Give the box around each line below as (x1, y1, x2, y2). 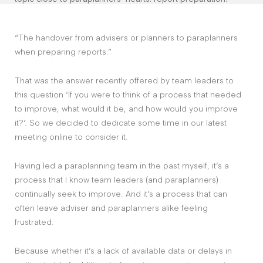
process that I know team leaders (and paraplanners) (15, 174, 218, 185)
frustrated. (15, 217, 54, 227)
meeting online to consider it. (15, 131, 128, 142)
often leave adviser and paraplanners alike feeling (15, 203, 208, 213)
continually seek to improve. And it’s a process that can (15, 188, 227, 199)
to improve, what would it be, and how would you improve (15, 103, 238, 114)
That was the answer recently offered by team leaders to (15, 75, 234, 86)
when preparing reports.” (15, 46, 112, 57)
